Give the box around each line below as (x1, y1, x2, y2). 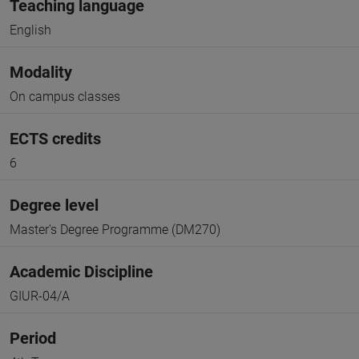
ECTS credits (10, 129, 101, 148)
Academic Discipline (10, 262, 153, 281)
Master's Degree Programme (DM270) (10, 222, 220, 237)
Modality (10, 63, 72, 82)
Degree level (10, 196, 99, 215)
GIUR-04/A (10, 288, 70, 304)
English (10, 22, 51, 38)
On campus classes (10, 89, 120, 104)
